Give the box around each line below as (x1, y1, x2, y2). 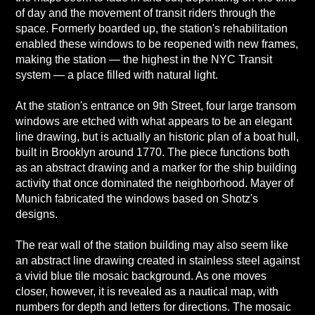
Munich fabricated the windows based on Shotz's (15, 193, 258, 205)
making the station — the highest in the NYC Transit (15, 53, 272, 65)
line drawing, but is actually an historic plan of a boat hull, (15, 131, 299, 143)
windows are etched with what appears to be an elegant (15, 115, 292, 127)
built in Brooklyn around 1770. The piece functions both (15, 146, 290, 158)
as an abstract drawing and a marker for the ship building (15, 162, 297, 174)
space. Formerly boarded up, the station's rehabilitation (15, 22, 288, 34)
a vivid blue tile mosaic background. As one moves (15, 270, 266, 282)
